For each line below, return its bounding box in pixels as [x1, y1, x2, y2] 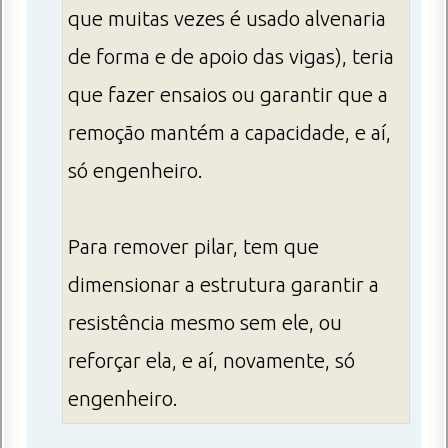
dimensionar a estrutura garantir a [68, 273, 379, 297]
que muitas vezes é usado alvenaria [68, 7, 386, 31]
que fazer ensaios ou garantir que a [68, 83, 388, 107]
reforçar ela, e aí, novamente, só [68, 349, 355, 373]
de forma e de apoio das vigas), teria [68, 45, 394, 69]
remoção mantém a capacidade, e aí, [68, 121, 391, 145]
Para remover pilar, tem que [68, 235, 319, 259]
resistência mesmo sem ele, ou [68, 311, 342, 335]
